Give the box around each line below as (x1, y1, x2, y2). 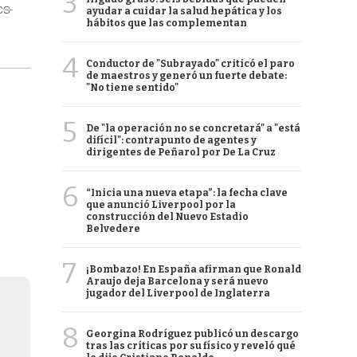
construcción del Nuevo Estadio (86, 211, 249, 222)
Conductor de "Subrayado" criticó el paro (86, 58, 295, 69)
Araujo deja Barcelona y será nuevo (86, 276, 269, 287)
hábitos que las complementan (86, 18, 247, 29)
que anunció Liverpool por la (86, 199, 236, 210)
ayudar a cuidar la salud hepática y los (86, 6, 282, 17)
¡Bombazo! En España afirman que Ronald (86, 264, 301, 275)
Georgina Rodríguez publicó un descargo (86, 328, 299, 339)
